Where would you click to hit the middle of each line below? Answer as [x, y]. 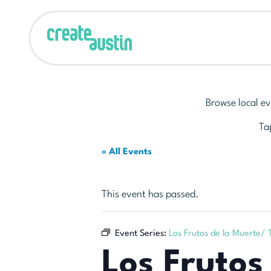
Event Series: [142, 234]
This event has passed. [150, 194]
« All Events [127, 152]
